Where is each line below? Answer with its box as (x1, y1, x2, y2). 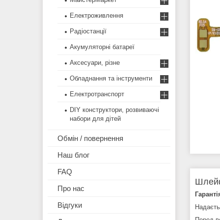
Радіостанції (70, 27, 107, 35)
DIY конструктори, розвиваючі (70, 106, 159, 114)
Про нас (57, 184, 84, 193)
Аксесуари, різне (70, 59, 120, 67)
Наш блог (57, 151, 89, 160)
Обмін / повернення (57, 134, 123, 143)
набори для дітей (70, 115, 121, 123)
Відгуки (57, 201, 82, 210)
